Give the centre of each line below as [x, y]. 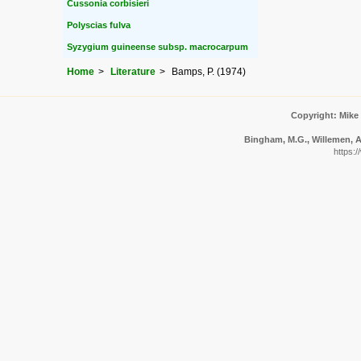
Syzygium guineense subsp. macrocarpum [158, 47]
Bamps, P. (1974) [209, 71]
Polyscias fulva [99, 25]
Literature [133, 71]
